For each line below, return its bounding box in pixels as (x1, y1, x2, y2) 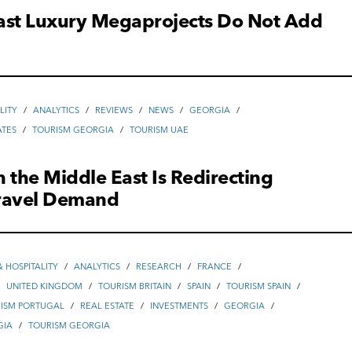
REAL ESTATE (80, 300, 135, 312)
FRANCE (197, 261, 233, 273)
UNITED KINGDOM (6, 280, 83, 292)
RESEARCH (136, 261, 182, 273)
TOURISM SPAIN (226, 280, 291, 292)
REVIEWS (95, 104, 134, 116)
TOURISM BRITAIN (98, 280, 172, 292)
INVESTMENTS (150, 300, 209, 312)
